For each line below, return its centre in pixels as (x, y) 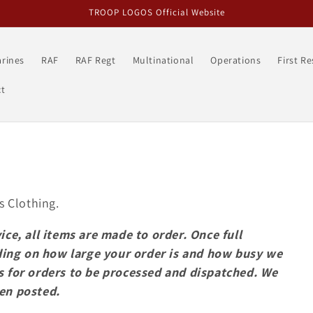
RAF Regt (95, 60)
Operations (236, 60)
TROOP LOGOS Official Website (156, 12)
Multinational (163, 60)
